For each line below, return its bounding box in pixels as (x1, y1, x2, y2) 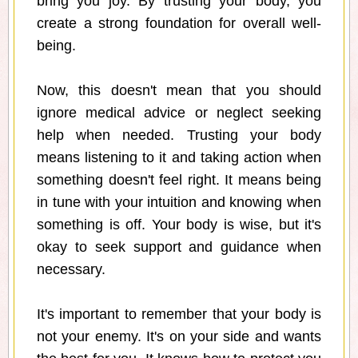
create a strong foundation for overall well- (37, 15, 321, 32)
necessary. (37, 261, 105, 278)
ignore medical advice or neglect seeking (37, 105, 321, 121)
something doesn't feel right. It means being (37, 172, 321, 189)
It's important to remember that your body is (37, 306, 321, 323)
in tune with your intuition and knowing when (37, 194, 321, 211)
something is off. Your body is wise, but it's (37, 217, 321, 233)
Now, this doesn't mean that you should (37, 82, 321, 99)
